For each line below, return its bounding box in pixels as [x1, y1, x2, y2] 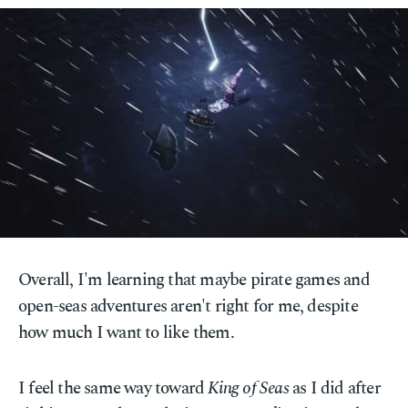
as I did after [288, 375, 381, 402]
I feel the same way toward [18, 375, 209, 402]
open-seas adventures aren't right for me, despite [18, 293, 358, 320]
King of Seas [208, 375, 289, 402]
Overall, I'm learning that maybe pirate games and [18, 267, 370, 293]
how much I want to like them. [18, 320, 234, 346]
